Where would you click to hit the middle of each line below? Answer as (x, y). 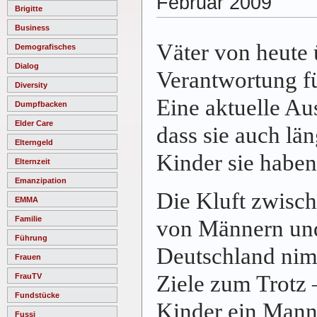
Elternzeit (33, 161)
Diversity (31, 85)
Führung (31, 237)
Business (32, 27)
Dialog (27, 65)
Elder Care (34, 123)
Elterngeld (34, 142)
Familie (28, 218)
